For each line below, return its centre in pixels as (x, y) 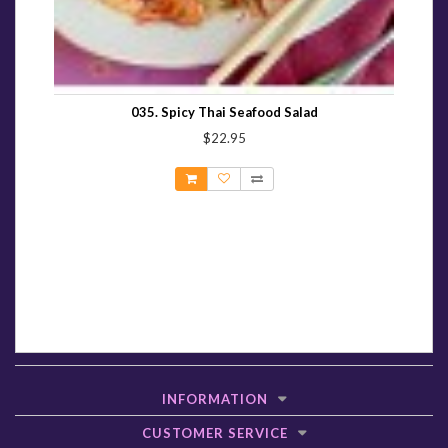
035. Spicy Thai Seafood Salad (224, 112)
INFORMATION (214, 399)
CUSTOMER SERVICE (214, 433)
